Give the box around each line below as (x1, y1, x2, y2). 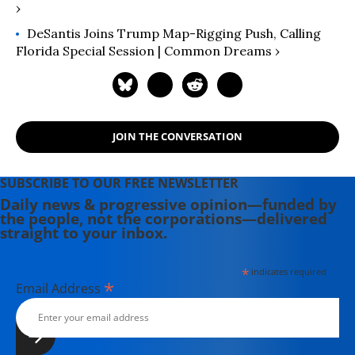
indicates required (248, 265, 326, 277)
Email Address (16, 279, 104, 297)
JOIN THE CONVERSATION (113, 129, 242, 144)
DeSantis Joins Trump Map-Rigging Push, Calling (27, 25, 321, 41)
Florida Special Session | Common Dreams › (16, 42, 280, 59)
